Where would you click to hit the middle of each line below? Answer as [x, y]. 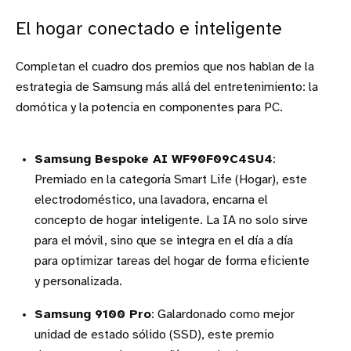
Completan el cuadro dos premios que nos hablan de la [165, 67]
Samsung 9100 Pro [93, 315]
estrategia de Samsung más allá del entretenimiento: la [167, 88]
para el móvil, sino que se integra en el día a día [164, 241]
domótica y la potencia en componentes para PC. [149, 108]
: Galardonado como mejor [223, 315]
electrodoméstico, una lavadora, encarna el [151, 201]
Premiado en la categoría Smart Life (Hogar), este [171, 180]
